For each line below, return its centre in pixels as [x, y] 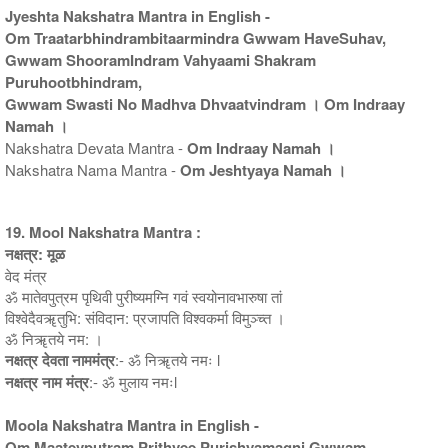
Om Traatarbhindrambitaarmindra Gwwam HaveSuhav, [195, 37]
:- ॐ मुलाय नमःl [133, 381]
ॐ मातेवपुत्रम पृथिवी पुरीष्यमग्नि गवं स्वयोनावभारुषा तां [143, 296]
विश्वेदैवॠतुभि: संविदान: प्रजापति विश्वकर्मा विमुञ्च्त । [145, 317]
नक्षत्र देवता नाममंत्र [60, 359]
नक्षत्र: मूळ [35, 253]
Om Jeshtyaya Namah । [263, 169]
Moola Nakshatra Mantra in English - [132, 424]
